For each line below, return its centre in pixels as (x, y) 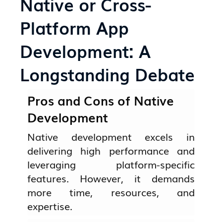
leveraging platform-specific (111, 164)
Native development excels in (111, 137)
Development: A (85, 50)
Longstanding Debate (108, 74)
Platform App (75, 27)
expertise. (50, 206)
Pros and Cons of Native (101, 100)
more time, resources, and (111, 192)
